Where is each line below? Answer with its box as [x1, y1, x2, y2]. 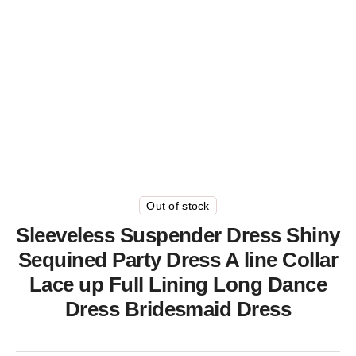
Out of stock [146, 199, 210, 212]
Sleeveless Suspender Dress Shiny [16, 223, 340, 247]
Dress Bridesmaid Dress [64, 297, 292, 321]
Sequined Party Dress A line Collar [17, 248, 339, 272]
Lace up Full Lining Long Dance [29, 273, 327, 296]
